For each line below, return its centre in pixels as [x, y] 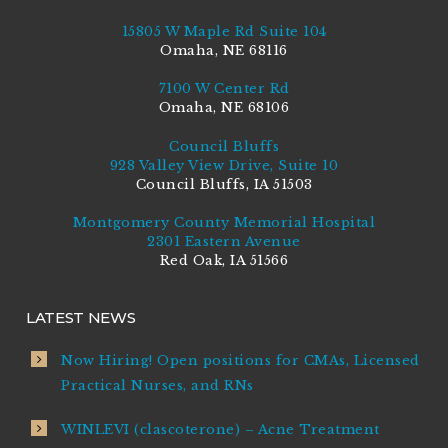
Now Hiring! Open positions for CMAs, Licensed [240, 360]
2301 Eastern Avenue [224, 242]
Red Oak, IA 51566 [224, 261]
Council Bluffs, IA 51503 [224, 184]
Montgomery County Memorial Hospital [224, 223]
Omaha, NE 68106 [224, 108]
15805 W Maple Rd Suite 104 [224, 31]
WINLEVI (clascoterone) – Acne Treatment [220, 430]
